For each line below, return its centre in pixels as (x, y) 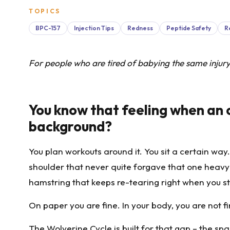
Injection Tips (94, 28)
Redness (140, 28)
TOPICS (45, 11)
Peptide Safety (189, 28)
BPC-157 (48, 28)
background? (70, 126)
